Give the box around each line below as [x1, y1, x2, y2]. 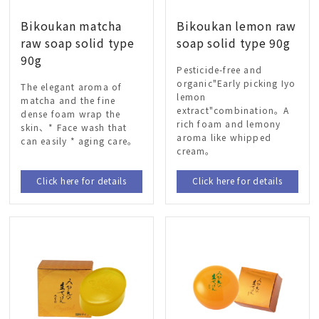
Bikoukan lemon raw [177, 17, 296, 34]
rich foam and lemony [177, 117, 281, 130]
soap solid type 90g [177, 34, 291, 51]
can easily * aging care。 [21, 135, 137, 147]
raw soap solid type [21, 34, 135, 51]
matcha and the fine [21, 94, 116, 107]
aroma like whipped [177, 131, 272, 144]
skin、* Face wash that [21, 121, 127, 134]
